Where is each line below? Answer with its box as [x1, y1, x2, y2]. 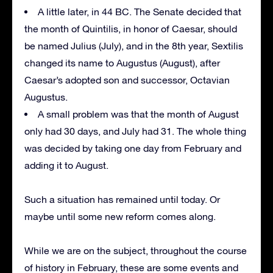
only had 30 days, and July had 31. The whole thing [24, 126, 246, 137]
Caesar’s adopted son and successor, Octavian [24, 74, 230, 86]
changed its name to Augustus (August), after [24, 57, 220, 69]
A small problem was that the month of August [38, 108, 239, 120]
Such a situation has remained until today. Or [24, 194, 220, 205]
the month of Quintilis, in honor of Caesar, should [24, 23, 237, 35]
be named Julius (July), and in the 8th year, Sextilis [24, 40, 243, 52]
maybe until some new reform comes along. [24, 211, 216, 222]
